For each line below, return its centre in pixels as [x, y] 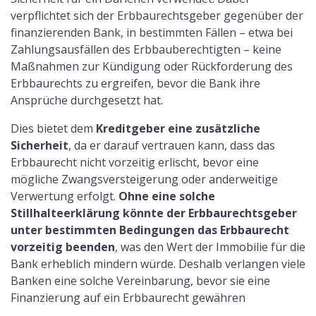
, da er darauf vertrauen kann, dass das [172, 146]
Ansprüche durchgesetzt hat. [87, 101]
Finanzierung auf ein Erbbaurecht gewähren [128, 298]
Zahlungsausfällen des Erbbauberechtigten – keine [146, 50]
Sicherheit [39, 146]
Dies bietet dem [53, 129]
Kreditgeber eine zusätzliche [178, 129]
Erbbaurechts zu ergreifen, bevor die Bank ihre [135, 84]
